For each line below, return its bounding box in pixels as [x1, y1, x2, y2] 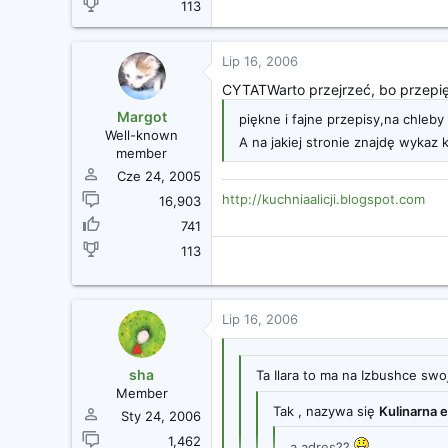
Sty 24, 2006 [121, 407, 201, 424]
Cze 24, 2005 [117, 167, 201, 184]
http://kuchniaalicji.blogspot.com [222, 190, 425, 207]
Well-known [105, 126, 178, 143]
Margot [116, 107, 167, 125]
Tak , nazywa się [273, 402, 379, 419]
